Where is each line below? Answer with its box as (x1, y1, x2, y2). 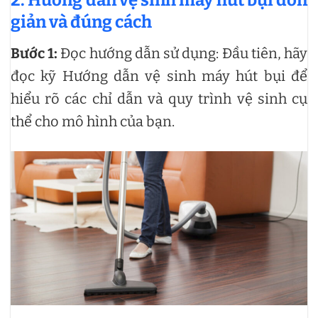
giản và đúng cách (11, 11, 152, 32)
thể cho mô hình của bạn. (11, 112, 175, 130)
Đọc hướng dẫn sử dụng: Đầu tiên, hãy (57, 44, 308, 62)
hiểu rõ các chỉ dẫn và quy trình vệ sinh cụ (11, 89, 307, 107)
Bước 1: (11, 44, 58, 62)
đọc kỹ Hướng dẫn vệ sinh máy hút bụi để (11, 67, 307, 84)
